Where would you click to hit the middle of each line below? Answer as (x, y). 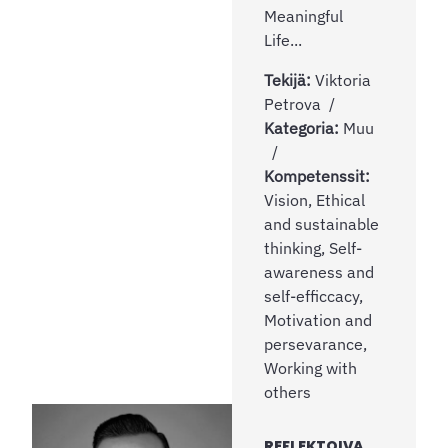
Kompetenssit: (317, 175)
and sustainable (321, 223)
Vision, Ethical (314, 199)
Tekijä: (289, 79)
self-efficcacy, (313, 295)
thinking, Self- (313, 247)
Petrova (292, 103)
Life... (283, 39)
